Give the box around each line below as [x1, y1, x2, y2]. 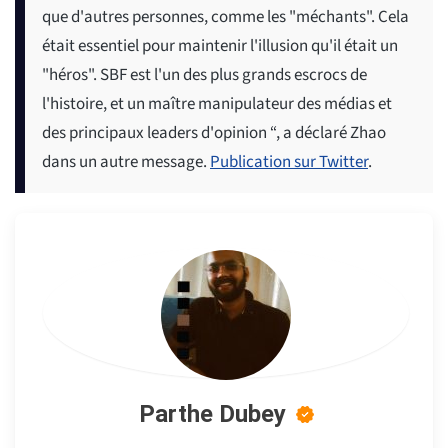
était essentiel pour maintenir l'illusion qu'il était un [42, 34, 398, 59]
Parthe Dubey [138, 400, 286, 429]
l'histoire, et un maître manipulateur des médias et [42, 92, 392, 117]
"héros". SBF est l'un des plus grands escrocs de [42, 63, 367, 88]
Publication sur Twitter [210, 150, 368, 175]
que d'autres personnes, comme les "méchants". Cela [42, 5, 409, 30]
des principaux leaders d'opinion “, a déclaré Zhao [42, 121, 386, 146]
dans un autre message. [42, 150, 210, 175]
